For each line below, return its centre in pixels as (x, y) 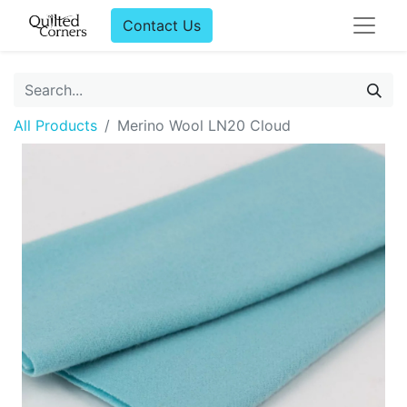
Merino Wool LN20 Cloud (204, 125)
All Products (55, 125)
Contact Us (162, 25)
